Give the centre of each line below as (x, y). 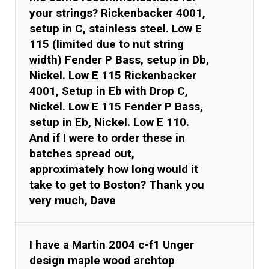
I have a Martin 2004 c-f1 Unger (112, 244)
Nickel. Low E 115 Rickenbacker (113, 75)
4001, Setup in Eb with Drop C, (109, 91)
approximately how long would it (114, 169)
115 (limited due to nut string (107, 44)
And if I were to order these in (107, 138)
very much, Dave (73, 200)
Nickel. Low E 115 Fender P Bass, (116, 106)
